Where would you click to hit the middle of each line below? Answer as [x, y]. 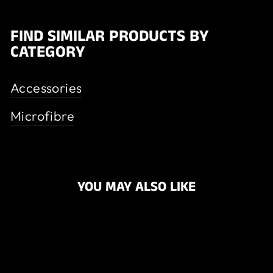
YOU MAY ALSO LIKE [136, 187]
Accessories [46, 88]
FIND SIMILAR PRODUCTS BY [109, 37]
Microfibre [43, 116]
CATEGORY [48, 52]
